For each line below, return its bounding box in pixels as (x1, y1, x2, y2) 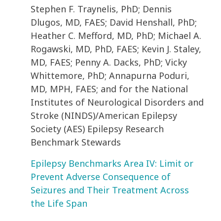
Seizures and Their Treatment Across (31, 184, 189, 196)
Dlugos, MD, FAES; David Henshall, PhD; (31, 16, 197, 29)
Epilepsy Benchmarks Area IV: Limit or (31, 157, 193, 170)
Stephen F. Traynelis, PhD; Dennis (31, 3, 172, 15)
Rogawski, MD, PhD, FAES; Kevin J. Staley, (31, 43, 201, 55)
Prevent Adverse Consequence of (31, 171, 171, 183)
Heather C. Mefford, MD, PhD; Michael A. (31, 30, 201, 42)
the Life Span (31, 197, 87, 210)
